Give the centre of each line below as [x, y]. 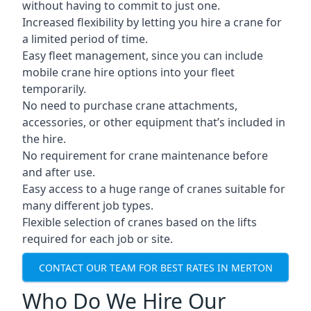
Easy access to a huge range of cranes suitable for [154, 189]
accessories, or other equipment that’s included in [154, 122]
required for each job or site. [98, 239]
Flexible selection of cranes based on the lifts [140, 222]
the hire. [44, 139]
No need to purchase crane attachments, [130, 106]
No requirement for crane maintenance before [145, 155]
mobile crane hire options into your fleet [128, 72]
